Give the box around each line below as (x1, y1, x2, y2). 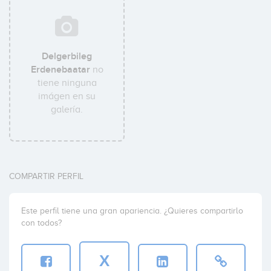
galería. (51, 104, 83, 115)
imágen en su (38, 91, 96, 102)
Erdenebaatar (30, 64, 90, 76)
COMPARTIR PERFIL (9, 172, 83, 181)
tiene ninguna (37, 77, 97, 88)
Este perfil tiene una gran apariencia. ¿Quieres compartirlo (21, 206, 243, 215)
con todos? (21, 218, 62, 227)
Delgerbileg (42, 50, 93, 62)
